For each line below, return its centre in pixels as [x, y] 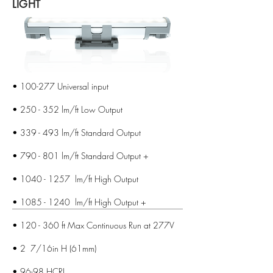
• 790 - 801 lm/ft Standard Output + [80, 156]
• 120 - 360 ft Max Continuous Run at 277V [93, 225]
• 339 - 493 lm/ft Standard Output [76, 133]
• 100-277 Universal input [60, 86]
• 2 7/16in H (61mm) [54, 248]
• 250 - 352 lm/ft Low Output [67, 109]
